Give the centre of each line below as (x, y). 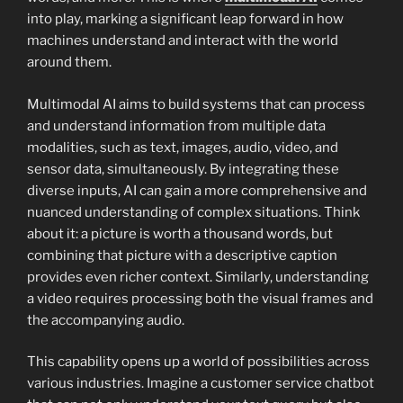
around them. (69, 63)
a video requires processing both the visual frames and (200, 298)
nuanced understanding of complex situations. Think (193, 212)
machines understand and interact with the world (183, 41)
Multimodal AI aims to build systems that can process (196, 104)
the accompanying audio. (106, 320)
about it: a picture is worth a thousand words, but (180, 233)
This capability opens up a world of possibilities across (198, 362)
